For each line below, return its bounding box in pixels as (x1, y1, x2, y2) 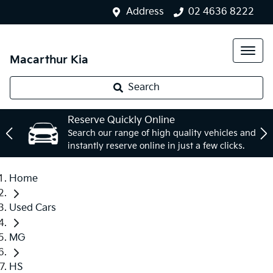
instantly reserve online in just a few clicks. (68, 141, 244, 151)
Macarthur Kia (10, 54, 88, 66)
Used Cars (9, 202, 56, 214)
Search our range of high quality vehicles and (68, 128, 256, 138)
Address (126, 6, 164, 18)
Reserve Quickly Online (68, 115, 175, 126)
